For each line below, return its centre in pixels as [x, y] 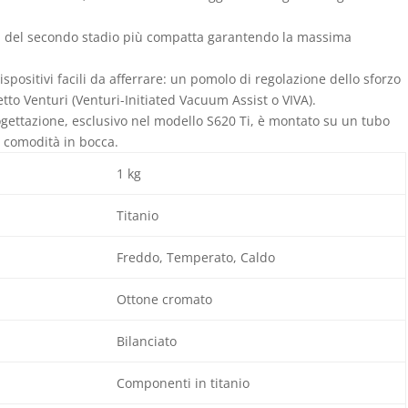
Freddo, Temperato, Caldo [195, 257]
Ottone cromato [164, 299]
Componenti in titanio [183, 383]
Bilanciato [146, 341]
